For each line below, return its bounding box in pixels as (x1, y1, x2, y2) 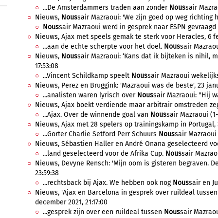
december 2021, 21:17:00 (35, 198, 108, 206)
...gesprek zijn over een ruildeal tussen (43, 208, 164, 216)
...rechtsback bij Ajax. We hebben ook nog (43, 179, 173, 187)
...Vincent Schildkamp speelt (43, 72, 131, 80)
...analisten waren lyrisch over (43, 91, 137, 99)
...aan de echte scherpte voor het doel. (43, 42, 164, 51)
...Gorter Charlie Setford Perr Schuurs (43, 130, 159, 138)
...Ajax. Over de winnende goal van (43, 110, 150, 119)
